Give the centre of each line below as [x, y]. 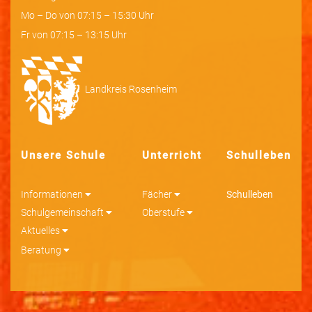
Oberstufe [163, 213]
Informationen [52, 195]
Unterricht [172, 156]
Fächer [157, 195]
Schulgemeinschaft [62, 213]
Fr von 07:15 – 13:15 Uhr [74, 35]
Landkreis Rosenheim [130, 89]
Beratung [41, 250]
